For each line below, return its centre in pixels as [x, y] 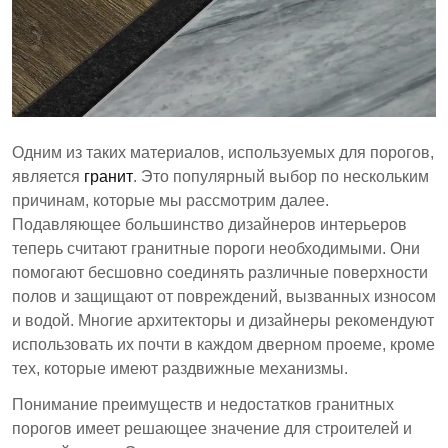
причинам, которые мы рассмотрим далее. [170, 200]
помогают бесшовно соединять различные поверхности [220, 272]
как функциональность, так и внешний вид [191, 100]
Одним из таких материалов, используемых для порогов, [223, 152]
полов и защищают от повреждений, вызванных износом [224, 296]
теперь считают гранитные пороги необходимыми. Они [216, 248]
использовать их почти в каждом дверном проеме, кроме [223, 344]
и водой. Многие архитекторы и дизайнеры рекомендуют [223, 320]
